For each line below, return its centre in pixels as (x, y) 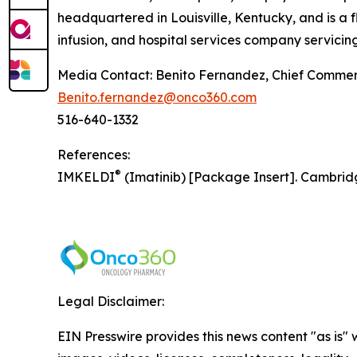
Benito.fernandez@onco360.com (157, 97)
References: (94, 154)
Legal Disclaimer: (111, 301)
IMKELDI (86, 177)
